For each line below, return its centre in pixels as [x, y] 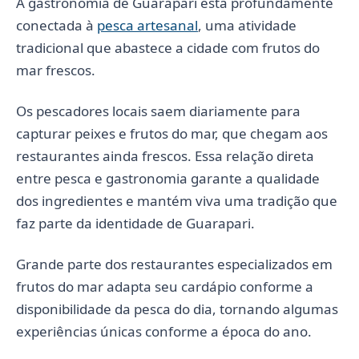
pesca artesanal [147, 25]
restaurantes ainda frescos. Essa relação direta [165, 155]
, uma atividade [247, 25]
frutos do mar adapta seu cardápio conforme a [165, 286]
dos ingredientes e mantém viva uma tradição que [177, 200]
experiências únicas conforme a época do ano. [164, 331]
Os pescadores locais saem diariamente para [158, 111]
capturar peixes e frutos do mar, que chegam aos [172, 133]
